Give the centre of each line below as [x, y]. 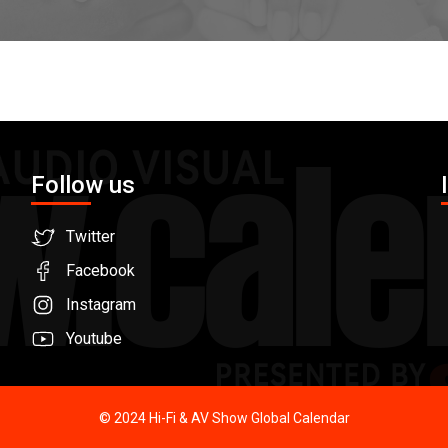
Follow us [83, 185]
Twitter [90, 237]
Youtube [94, 339]
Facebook [100, 271]
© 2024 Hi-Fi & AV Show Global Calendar [224, 418]
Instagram [101, 305]
